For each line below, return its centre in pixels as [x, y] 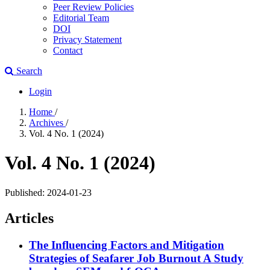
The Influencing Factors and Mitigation [127, 245]
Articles [29, 218]
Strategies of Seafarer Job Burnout [116, 258]
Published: [26, 192]
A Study [223, 258]
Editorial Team [81, 18]
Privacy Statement [87, 39]
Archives [47, 123]
